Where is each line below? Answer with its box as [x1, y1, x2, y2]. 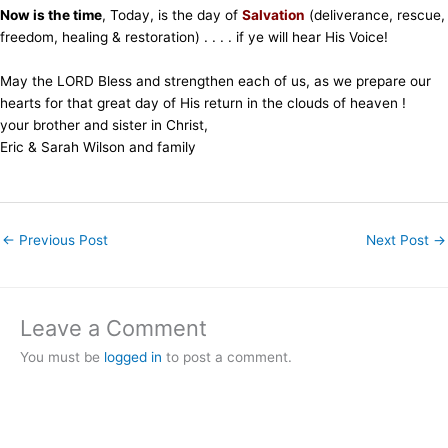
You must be [20, 348, 104, 365]
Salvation [242, 7, 305, 24]
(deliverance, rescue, [305, 7, 445, 24]
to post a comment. [162, 348, 292, 365]
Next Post [366, 231, 433, 248]
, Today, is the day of [102, 7, 242, 24]
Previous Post [15, 231, 108, 248]
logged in [104, 348, 162, 365]
